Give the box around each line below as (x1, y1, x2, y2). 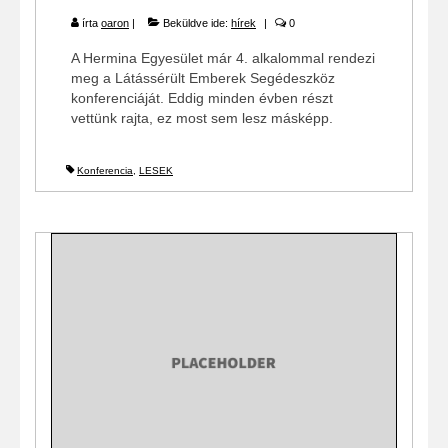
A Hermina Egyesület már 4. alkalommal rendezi (71, 50, 375, 67)
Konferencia (77, 165, 133, 177)
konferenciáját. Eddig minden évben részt (71, 90, 333, 107)
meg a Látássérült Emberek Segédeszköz (71, 70, 335, 87)
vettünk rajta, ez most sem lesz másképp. (71, 110, 333, 127)
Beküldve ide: (160, 17, 231, 30)
